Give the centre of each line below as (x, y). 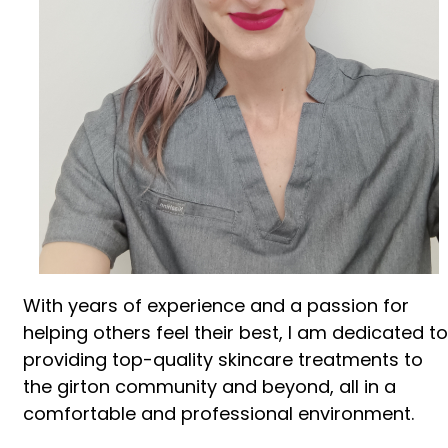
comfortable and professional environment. (218, 413)
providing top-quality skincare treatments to (223, 359)
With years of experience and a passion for (216, 305)
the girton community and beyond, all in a (209, 386)
